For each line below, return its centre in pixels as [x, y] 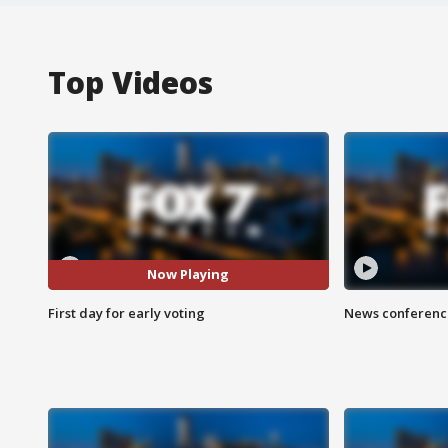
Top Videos [130, 82]
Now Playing [188, 274]
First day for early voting [126, 312]
